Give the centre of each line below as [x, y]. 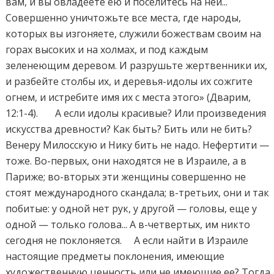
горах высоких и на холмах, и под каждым [107, 49]
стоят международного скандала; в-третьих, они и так [138, 192]
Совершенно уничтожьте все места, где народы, [124, 17]
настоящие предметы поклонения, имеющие [115, 256]
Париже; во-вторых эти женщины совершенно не [126, 176]
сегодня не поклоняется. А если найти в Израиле [127, 240]
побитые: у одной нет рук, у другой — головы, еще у [131, 208]
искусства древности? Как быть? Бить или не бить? [133, 129]
